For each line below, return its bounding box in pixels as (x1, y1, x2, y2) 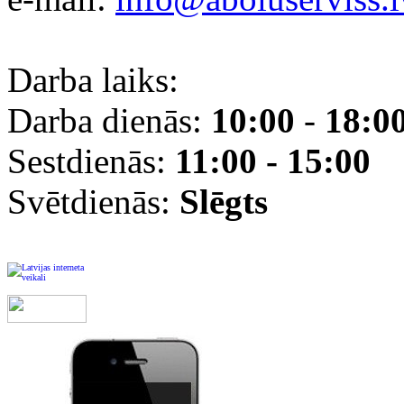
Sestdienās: (7, 142, 175, 180)
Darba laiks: (7, 60, 179, 99)
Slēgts (179, 182, 268, 221)
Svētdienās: (7, 182, 179, 221)
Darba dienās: (7, 101, 211, 140)
